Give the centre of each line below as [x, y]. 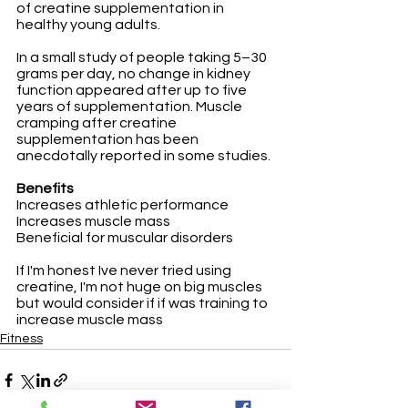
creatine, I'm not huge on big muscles [141, 287]
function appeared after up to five [133, 90]
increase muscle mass [90, 320]
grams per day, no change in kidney [135, 74]
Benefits [45, 189]
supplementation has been [109, 139]
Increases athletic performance [122, 205]
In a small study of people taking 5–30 [143, 57]
